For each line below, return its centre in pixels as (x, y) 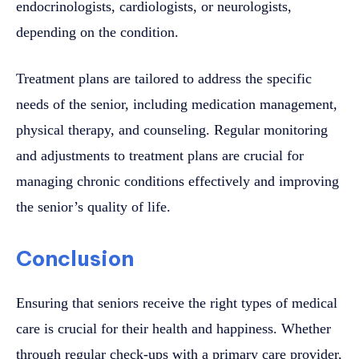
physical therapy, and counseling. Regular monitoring (172, 129)
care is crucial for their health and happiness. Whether (173, 328)
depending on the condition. (97, 32)
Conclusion (75, 258)
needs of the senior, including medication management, (177, 104)
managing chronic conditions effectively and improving (177, 181)
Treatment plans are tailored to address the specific (164, 78)
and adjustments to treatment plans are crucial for (160, 155)
